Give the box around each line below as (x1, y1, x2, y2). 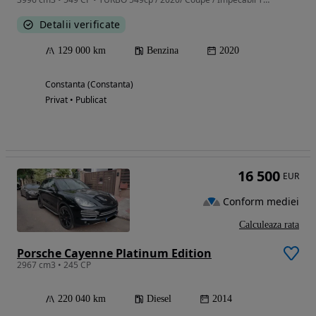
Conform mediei (223, 194, 299, 208)
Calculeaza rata (239, 219, 299, 230)
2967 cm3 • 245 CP (17, 258, 91, 271)
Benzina (147, 44, 178, 56)
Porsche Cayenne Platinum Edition (17, 245, 212, 261)
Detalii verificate (39, 17, 121, 31)
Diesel (147, 293, 171, 304)
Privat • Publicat (45, 93, 107, 106)
